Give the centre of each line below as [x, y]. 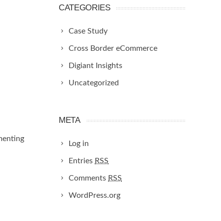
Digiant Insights [95, 66]
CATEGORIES [85, 8]
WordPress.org [94, 195]
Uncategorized [94, 83]
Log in [79, 144]
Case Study [88, 31]
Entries [82, 161]
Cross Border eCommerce [113, 48]
